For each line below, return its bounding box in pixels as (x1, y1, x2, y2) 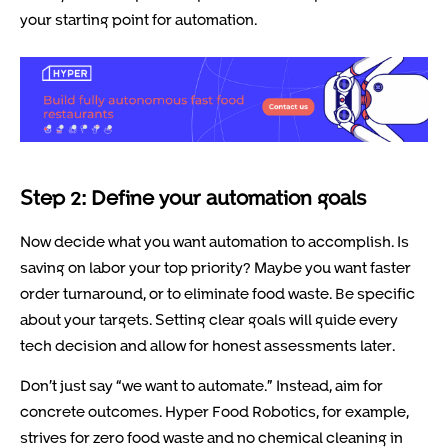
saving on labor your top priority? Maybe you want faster (20, 257, 411, 276)
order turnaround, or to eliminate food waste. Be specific (20, 283, 415, 302)
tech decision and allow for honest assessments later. (20, 335, 395, 354)
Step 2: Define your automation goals (20, 184, 366, 209)
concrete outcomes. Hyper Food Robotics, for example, (20, 402, 409, 421)
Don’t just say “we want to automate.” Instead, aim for (20, 376, 383, 395)
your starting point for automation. (20, 10, 257, 29)
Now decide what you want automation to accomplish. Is (20, 231, 409, 250)
